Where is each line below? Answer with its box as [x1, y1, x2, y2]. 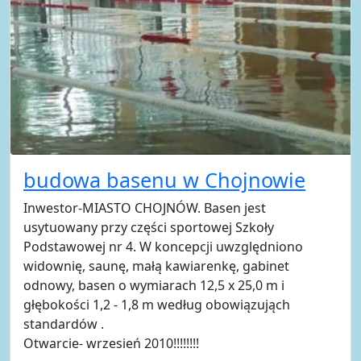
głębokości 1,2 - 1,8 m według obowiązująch [23, 295, 290, 313]
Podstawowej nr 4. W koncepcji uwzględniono [23, 237, 303, 255]
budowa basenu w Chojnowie [23, 165, 305, 193]
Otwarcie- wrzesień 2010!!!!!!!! [23, 334, 199, 352]
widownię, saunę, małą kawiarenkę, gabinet [23, 256, 289, 275]
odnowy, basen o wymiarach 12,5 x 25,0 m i [23, 276, 284, 294]
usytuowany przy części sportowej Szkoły [23, 218, 274, 236]
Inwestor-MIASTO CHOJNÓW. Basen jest [23, 198, 266, 217]
